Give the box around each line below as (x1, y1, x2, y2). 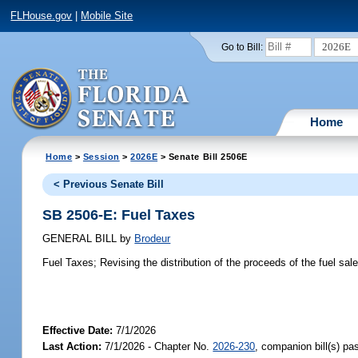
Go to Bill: (221, 42, 263, 52)
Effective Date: (42, 324, 117, 336)
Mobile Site (81, 10, 133, 22)
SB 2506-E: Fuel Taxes (42, 206, 196, 223)
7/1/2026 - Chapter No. (101, 340, 213, 352)
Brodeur (134, 233, 171, 245)
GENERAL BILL (42, 233, 121, 245)
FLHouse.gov (10, 10, 73, 22)
